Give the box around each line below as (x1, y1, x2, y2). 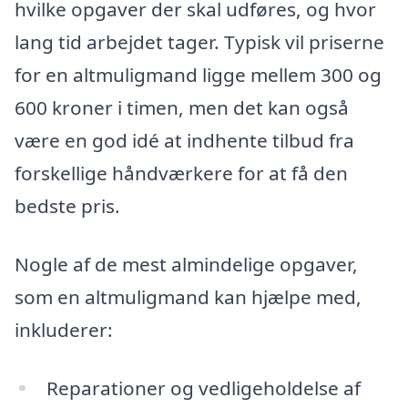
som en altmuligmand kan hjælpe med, (15, 283, 362, 310)
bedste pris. (15, 193, 120, 219)
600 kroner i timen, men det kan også (15, 95, 349, 121)
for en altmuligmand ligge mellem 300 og (15, 62, 382, 88)
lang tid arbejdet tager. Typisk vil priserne (15, 29, 384, 56)
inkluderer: (15, 316, 113, 342)
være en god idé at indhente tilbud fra (15, 127, 354, 154)
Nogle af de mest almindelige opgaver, (15, 250, 358, 277)
